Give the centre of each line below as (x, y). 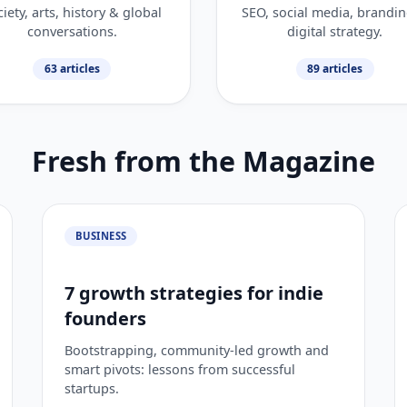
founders (106, 318)
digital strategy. (335, 31)
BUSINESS (101, 235)
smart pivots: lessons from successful (180, 369)
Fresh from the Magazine (203, 161)
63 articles (72, 68)
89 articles (335, 68)
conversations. (72, 31)
